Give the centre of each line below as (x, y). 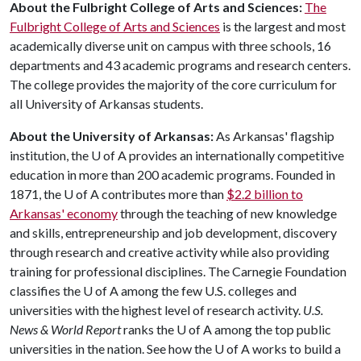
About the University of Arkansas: (113, 135)
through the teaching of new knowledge (227, 213)
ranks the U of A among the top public (226, 329)
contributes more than (163, 193)
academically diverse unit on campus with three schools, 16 (170, 45)
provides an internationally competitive (235, 155)
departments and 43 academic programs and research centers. (180, 64)
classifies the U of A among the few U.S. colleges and (153, 290)
